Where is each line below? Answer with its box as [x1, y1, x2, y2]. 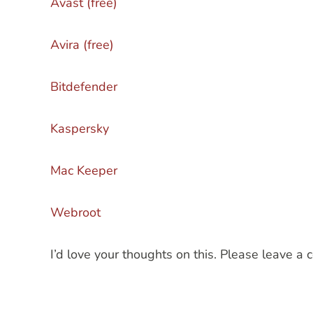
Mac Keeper [50, 162, 117, 179]
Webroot [50, 204, 101, 221]
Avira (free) [50, 36, 114, 53]
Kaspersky [50, 120, 109, 137]
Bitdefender [50, 78, 117, 95]
